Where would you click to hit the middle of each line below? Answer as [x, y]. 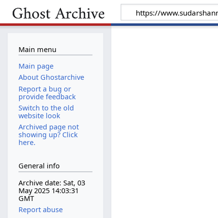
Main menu [37, 49]
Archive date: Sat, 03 [52, 183]
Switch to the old [46, 108]
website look [39, 115]
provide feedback [47, 96]
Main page [36, 66]
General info [39, 166]
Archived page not [48, 127]
